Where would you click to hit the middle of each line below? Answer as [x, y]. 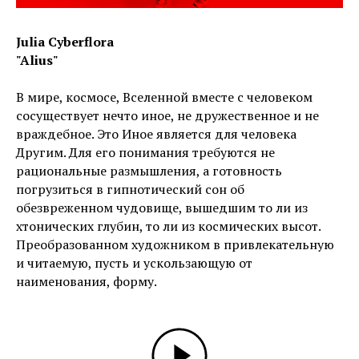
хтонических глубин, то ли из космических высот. [168, 226]
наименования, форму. [87, 281]
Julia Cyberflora [65, 41]
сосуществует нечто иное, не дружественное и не [167, 115]
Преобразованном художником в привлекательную [175, 244]
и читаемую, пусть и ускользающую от [134, 262]
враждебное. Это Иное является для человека [156, 133]
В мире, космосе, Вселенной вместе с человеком [164, 97]
